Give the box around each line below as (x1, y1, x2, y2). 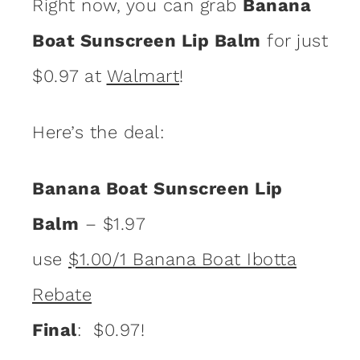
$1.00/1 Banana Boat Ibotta (68, 248, 297, 269)
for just (260, 30, 328, 51)
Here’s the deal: (32, 121, 164, 142)
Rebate (32, 284, 92, 305)
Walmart (106, 65, 179, 86)
